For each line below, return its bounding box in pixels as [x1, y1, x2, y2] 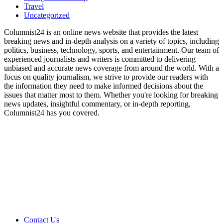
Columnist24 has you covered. [4, 108, 100, 117]
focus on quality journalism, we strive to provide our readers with [4, 72, 208, 81]
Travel [24, 1, 44, 10]
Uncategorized [24, 10, 70, 19]
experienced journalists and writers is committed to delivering [4, 54, 196, 63]
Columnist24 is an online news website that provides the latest [4, 27, 198, 36]
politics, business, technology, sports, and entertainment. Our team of [4, 45, 219, 54]
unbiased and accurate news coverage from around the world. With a [4, 63, 219, 72]
